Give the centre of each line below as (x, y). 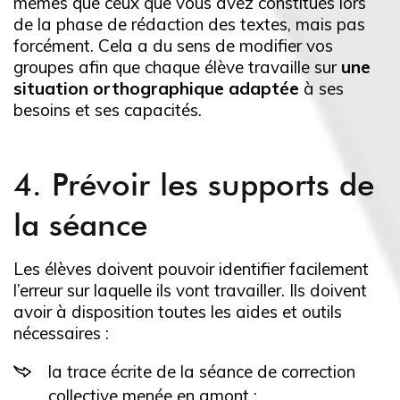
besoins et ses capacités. (108, 110)
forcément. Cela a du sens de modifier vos (173, 46)
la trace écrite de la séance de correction (202, 372)
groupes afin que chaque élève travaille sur (177, 67)
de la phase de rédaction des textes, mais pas (189, 25)
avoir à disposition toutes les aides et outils (178, 312)
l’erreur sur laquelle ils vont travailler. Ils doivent (190, 291)
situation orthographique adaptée (156, 89)
